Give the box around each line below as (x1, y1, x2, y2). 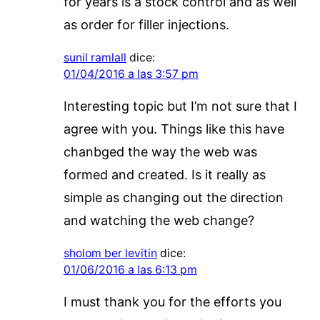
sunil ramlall (63, 50, 126, 64)
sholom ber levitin (63, 246, 157, 260)
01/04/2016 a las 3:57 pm (63, 66, 199, 81)
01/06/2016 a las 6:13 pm (63, 262, 197, 276)
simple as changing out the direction (63, 189, 284, 205)
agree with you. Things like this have (63, 121, 284, 136)
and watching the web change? (63, 212, 254, 228)
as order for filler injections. (63, 16, 229, 32)
